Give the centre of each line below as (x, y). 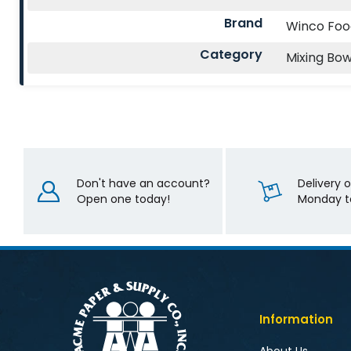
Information (296, 320)
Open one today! (123, 199)
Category (232, 55)
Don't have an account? (143, 184)
